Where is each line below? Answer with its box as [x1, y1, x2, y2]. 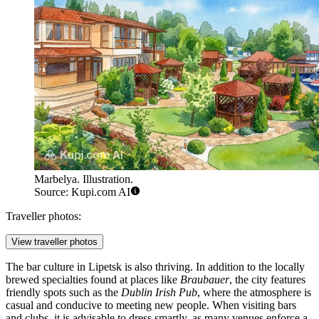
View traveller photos [11, 236, 98, 248]
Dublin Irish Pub [121, 286, 197, 299]
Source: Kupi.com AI [34, 186, 130, 199]
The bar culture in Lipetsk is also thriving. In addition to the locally [6, 261, 305, 273]
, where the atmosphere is [197, 286, 311, 299]
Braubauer [180, 273, 229, 286]
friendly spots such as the [6, 286, 121, 299]
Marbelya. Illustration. [34, 173, 133, 186]
